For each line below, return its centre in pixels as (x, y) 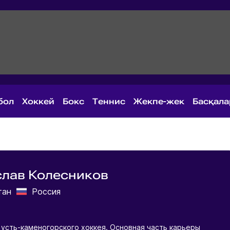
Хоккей (38, 101)
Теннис (109, 101)
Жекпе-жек (159, 101)
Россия (46, 191)
